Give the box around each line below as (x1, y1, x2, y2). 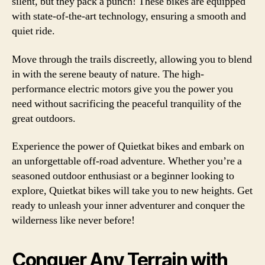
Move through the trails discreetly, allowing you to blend (12, 52, 252, 66)
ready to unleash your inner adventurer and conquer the (12, 199, 245, 212)
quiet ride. (12, 24, 55, 38)
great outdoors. (12, 111, 76, 125)
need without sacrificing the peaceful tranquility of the (12, 96, 241, 111)
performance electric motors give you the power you (12, 82, 233, 96)
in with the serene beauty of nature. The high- (12, 67, 204, 81)
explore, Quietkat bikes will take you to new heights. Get (12, 184, 253, 198)
